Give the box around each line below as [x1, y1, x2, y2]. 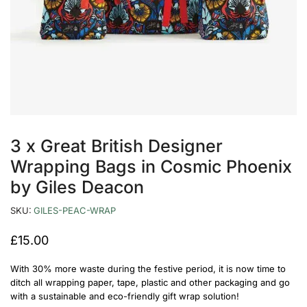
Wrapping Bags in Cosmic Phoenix [10, 156, 292, 177]
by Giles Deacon [10, 177, 144, 198]
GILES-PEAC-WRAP [34, 205, 116, 217]
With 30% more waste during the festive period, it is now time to [10, 263, 286, 275]
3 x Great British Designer [10, 136, 223, 157]
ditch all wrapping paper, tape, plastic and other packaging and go [10, 277, 290, 288]
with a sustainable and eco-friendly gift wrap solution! [10, 291, 239, 302]
